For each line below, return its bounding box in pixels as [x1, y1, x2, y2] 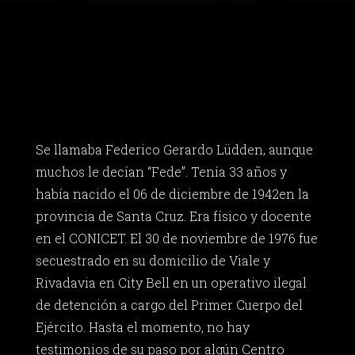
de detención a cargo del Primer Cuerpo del [35, 296, 303, 314]
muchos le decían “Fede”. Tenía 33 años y [35, 163, 287, 181]
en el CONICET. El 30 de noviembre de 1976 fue [35, 230, 318, 247]
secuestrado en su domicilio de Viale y [35, 252, 270, 269]
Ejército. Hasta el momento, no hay [35, 319, 250, 336]
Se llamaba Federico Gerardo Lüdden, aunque [35, 141, 313, 158]
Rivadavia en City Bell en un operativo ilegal [35, 274, 307, 292]
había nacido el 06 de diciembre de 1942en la [35, 185, 309, 203]
